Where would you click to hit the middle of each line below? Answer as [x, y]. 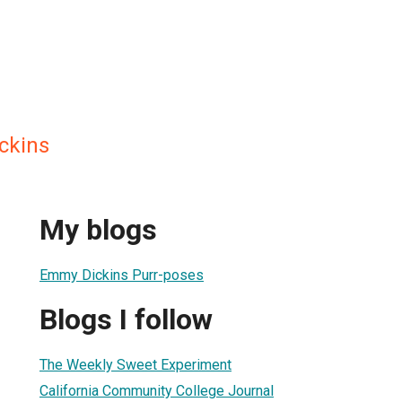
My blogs [98, 230]
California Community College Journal [157, 390]
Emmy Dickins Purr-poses [122, 275]
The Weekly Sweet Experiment [135, 364]
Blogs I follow [126, 320]
